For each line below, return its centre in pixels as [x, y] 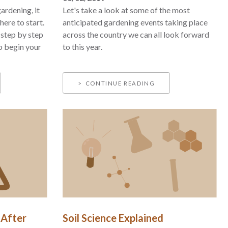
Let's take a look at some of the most [126, 10]
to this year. [83, 46]
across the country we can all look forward [136, 34]
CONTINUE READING [120, 83]
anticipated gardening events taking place [135, 22]
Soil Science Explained [113, 218]
